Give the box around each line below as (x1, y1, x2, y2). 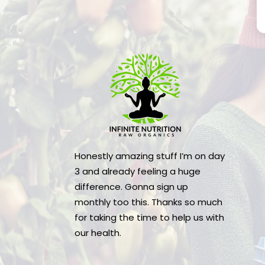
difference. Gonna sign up (75, 180, 189, 193)
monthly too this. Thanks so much (75, 195, 223, 208)
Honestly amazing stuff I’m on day (75, 149, 225, 162)
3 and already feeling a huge (75, 164, 201, 177)
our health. (75, 226, 122, 239)
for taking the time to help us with (75, 211, 225, 224)
